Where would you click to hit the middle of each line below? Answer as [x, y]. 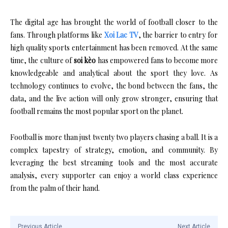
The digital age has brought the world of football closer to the [114, 22]
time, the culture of [42, 60]
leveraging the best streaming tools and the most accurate [114, 162]
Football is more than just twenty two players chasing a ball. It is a [114, 137]
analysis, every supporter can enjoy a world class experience [114, 175]
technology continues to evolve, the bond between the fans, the [114, 85]
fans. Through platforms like [57, 35]
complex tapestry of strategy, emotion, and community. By [114, 150]
